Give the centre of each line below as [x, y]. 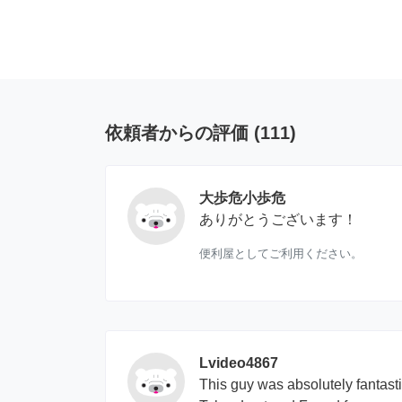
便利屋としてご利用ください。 [281, 253]
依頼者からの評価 [177, 132]
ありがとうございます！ [278, 219]
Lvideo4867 [239, 363]
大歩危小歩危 [242, 197]
